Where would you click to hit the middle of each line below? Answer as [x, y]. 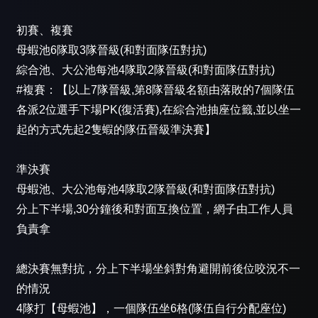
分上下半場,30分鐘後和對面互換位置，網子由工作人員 [155, 209]
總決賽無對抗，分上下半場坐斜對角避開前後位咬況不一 [158, 269]
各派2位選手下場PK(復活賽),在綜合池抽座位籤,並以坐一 [159, 110]
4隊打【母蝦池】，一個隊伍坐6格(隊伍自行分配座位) [151, 309]
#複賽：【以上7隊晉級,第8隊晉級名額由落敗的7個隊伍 [155, 90]
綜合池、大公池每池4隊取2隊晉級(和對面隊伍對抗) [146, 70]
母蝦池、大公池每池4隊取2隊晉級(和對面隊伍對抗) [146, 190]
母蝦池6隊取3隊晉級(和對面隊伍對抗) [111, 50]
